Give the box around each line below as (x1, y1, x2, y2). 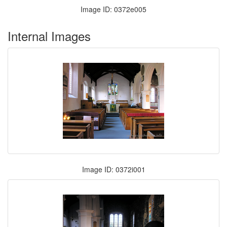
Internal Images (8, 27, 91, 45)
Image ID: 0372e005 (81, 4, 146, 14)
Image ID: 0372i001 (82, 164, 145, 174)
